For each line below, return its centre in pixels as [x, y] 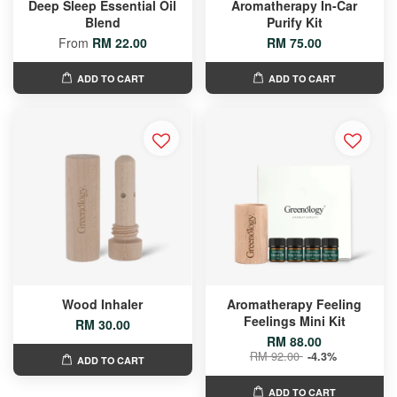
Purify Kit [294, 23]
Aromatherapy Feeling [295, 304]
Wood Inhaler [103, 304]
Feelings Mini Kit [294, 321]
